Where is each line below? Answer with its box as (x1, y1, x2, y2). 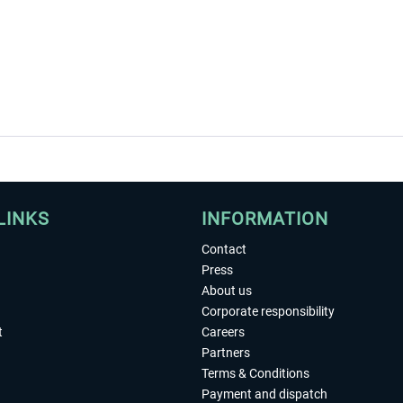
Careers (201, 325, 245, 339)
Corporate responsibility (201, 304, 335, 318)
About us (201, 283, 252, 298)
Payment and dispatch (201, 387, 327, 401)
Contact (201, 242, 246, 256)
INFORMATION (201, 208, 328, 229)
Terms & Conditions (201, 366, 309, 381)
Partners (201, 345, 250, 360)
